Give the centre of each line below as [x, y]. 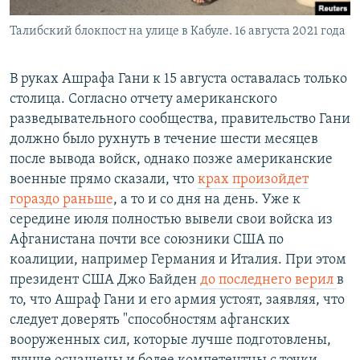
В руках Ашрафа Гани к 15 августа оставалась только [178, 80]
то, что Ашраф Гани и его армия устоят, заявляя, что [177, 301]
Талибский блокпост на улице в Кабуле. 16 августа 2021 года [178, 32]
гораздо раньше [61, 200]
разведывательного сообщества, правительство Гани [180, 120]
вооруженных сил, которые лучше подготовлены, [170, 341]
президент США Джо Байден [105, 280]
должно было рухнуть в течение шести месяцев [164, 140]
